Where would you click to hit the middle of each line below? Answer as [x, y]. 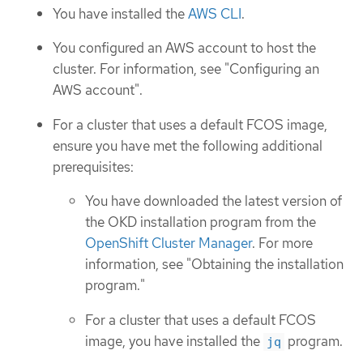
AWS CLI [215, 13]
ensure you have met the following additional [188, 145]
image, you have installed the [174, 341]
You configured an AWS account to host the [184, 48]
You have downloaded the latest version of [214, 201]
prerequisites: [93, 167]
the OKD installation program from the [201, 222]
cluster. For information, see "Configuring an [186, 69]
